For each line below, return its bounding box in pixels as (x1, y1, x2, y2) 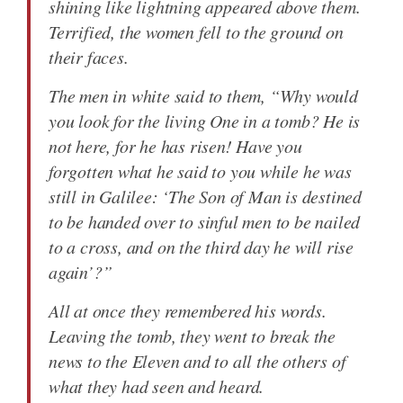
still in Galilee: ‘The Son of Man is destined (49, 184, 362, 208)
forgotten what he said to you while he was (49, 158, 352, 183)
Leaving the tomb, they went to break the (49, 323, 336, 347)
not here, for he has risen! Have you (49, 133, 302, 157)
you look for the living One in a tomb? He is (49, 108, 361, 132)
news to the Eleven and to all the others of (49, 348, 346, 372)
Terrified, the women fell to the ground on (49, 19, 344, 43)
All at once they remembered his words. (49, 298, 327, 322)
